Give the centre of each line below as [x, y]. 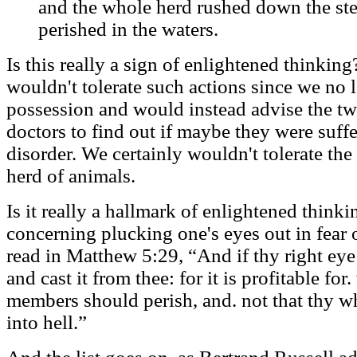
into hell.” [47, 322]
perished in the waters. [128, 29]
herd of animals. [71, 175]
